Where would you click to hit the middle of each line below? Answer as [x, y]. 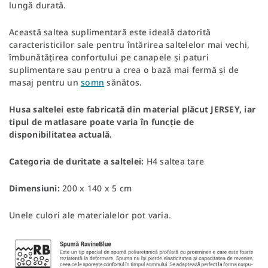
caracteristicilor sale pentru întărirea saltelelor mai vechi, [130, 44]
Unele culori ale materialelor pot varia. [90, 215]
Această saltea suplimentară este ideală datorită [110, 32]
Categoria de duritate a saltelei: [77, 161]
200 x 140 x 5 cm [97, 188]
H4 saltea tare [174, 161]
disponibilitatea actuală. [61, 134]
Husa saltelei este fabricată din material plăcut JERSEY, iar [132, 109]
